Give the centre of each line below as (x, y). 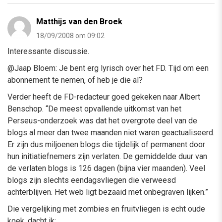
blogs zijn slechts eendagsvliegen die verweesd (92, 180)
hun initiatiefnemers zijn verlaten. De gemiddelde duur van (107, 156)
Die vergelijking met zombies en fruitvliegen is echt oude (106, 209)
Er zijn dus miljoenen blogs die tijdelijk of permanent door (106, 144)
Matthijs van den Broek (79, 21)
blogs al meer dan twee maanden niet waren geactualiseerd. (111, 132)
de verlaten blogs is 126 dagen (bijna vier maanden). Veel (106, 168)
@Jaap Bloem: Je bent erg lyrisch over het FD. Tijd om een (108, 68)
